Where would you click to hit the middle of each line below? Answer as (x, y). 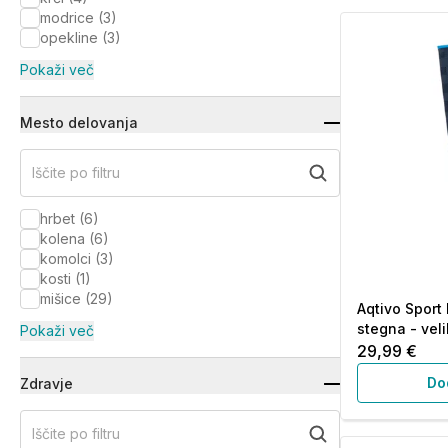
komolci (65, 258)
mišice (60, 298)
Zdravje (46, 383)
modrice (67, 17)
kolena (62, 238)
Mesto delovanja (79, 122)
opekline (69, 37)
